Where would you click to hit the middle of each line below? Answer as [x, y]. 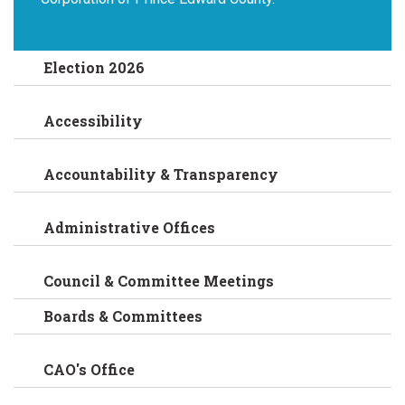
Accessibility [94, 121]
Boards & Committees [123, 316]
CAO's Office [89, 370]
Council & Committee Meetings [159, 281]
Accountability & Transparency [161, 174]
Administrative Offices [130, 228]
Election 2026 [94, 68]
